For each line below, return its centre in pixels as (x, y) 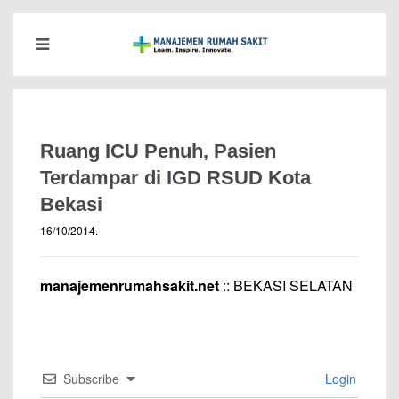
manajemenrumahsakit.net (130, 285)
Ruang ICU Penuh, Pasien (158, 151)
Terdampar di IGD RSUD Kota (175, 178)
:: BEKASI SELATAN (286, 285)
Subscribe (91, 379)
